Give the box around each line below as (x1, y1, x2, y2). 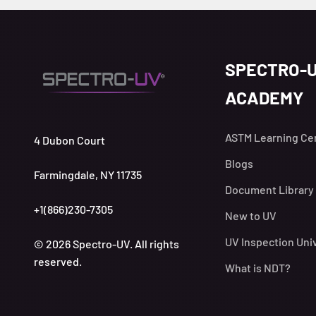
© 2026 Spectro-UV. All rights (34, 236, 179, 250)
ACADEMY (224, 87, 303, 109)
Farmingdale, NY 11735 (34, 167, 142, 181)
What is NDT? (224, 261, 291, 275)
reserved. (34, 254, 82, 268)
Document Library (224, 183, 314, 197)
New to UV (224, 209, 276, 223)
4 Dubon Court (34, 133, 105, 147)
